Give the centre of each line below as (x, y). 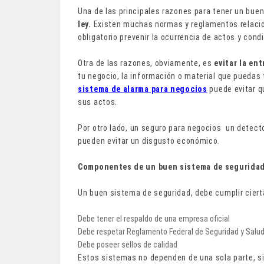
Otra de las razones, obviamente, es (146, 63)
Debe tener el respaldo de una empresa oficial (154, 218)
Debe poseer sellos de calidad (128, 244)
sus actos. (98, 102)
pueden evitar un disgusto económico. (149, 141)
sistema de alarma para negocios (143, 89)
